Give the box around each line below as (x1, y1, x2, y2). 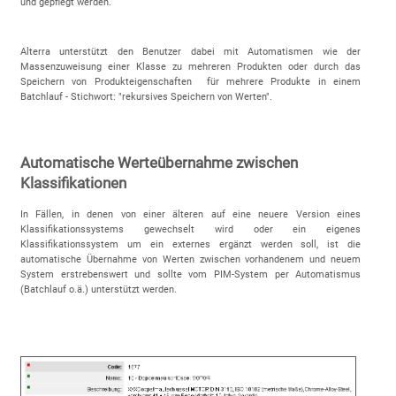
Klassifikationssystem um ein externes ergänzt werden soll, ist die (19, 238, 362, 250)
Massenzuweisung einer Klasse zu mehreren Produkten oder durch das (19, 61, 362, 73)
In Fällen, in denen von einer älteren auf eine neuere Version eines (19, 208, 362, 220)
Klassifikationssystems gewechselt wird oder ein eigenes (19, 223, 362, 235)
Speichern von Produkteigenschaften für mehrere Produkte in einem (19, 76, 362, 88)
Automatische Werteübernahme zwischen (19, 153, 298, 171)
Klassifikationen (19, 173, 126, 192)
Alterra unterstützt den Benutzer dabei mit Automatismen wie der (19, 46, 362, 58)
